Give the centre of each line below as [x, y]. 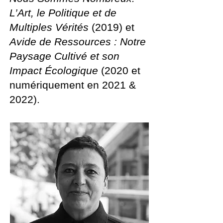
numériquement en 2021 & [73, 85]
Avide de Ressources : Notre [78, 42]
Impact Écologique [55, 70]
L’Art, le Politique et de [63, 13]
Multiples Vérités [51, 27]
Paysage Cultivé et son [64, 56]
